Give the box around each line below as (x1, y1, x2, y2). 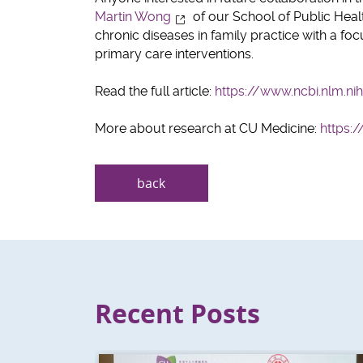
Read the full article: (95, 83, 215, 100)
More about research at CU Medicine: (95, 121, 320, 137)
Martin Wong (95, 9, 171, 25)
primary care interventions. (95, 46, 254, 62)
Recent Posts (95, 295, 260, 331)
